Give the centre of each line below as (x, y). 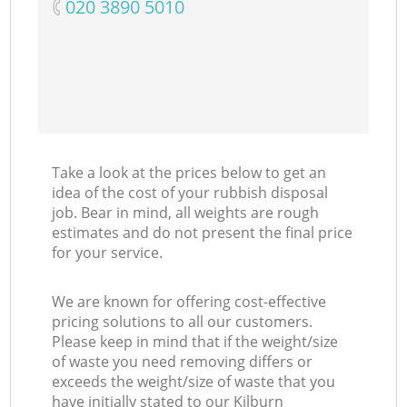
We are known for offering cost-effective (189, 302)
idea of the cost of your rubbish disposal (190, 193)
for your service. (108, 253)
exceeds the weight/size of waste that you (194, 382)
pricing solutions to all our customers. (183, 322)
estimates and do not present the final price (203, 233)
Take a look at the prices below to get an (189, 173)
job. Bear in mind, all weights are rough (186, 213)
